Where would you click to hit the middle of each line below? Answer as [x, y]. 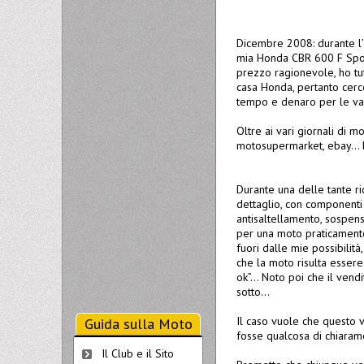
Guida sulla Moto [138, 324]
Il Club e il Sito [138, 353]
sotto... [253, 292]
